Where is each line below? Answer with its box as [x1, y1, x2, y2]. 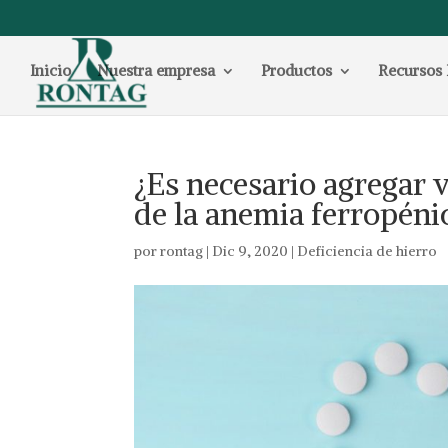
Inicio [30, 61, 71, 80]
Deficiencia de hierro [297, 242, 438, 260]
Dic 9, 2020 [212, 242, 289, 260]
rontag [160, 242, 204, 260]
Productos [261, 61, 332, 80]
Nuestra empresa [97, 61, 215, 80]
